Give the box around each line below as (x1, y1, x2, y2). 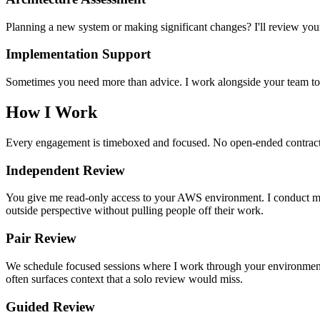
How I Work (6, 103, 97, 122)
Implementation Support (6, 46, 151, 62)
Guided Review (6, 299, 95, 314)
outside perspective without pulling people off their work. (6, 204, 264, 217)
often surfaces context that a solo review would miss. (6, 272, 243, 285)
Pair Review (6, 231, 76, 246)
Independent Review (6, 162, 125, 178)
